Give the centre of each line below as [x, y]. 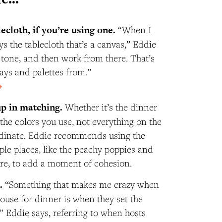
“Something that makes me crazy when [82, 184]
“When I [134, 29]
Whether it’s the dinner [110, 107]
